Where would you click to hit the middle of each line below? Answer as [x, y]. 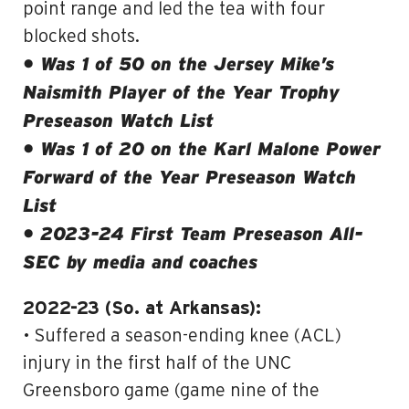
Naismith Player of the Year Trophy [181, 93]
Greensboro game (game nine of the [171, 391]
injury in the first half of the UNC [157, 363]
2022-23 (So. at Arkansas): [142, 309]
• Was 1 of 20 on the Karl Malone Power [202, 150]
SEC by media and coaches [140, 263]
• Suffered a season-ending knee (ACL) [182, 336]
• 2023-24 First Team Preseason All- [193, 235]
